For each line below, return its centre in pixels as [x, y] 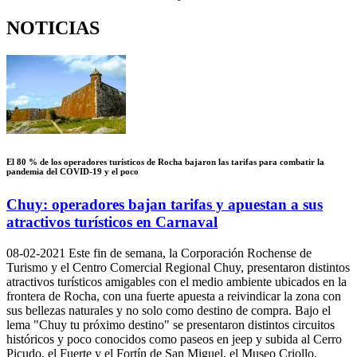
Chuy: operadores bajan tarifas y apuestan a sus [165, 204]
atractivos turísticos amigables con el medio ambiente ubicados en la [177, 281]
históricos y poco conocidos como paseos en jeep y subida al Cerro [174, 339]
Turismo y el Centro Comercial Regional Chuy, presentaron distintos [178, 267]
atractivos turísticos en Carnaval [112, 222]
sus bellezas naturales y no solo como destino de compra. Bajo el [169, 310]
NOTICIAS [53, 27]
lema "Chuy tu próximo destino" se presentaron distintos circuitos [171, 324]
